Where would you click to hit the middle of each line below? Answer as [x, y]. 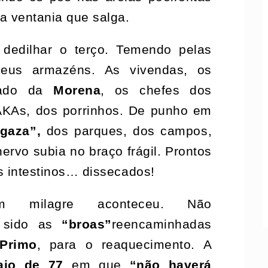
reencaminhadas [162, 224]
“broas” [87, 224]
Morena [77, 90]
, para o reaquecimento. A [124, 244]
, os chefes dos [156, 90]
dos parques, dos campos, [127, 131]
